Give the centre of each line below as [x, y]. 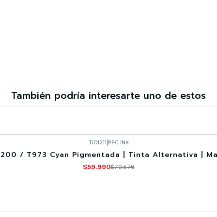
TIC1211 [97, 142]
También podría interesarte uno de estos [108, 96]
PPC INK [118, 142]
